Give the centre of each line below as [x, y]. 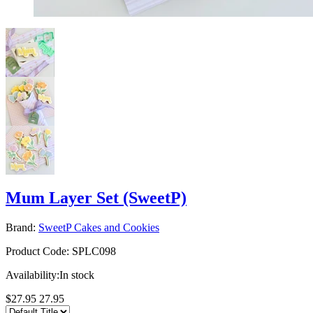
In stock [77, 275]
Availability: [32, 275]
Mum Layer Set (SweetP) [96, 197]
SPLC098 [94, 251]
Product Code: [37, 251]
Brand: [21, 227]
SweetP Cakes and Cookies [99, 227]
